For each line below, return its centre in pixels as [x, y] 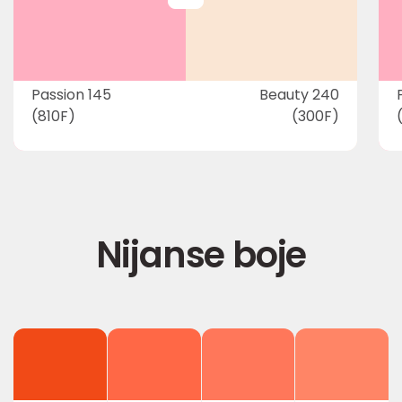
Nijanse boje [201, 255]
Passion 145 [71, 95]
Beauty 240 [299, 95]
